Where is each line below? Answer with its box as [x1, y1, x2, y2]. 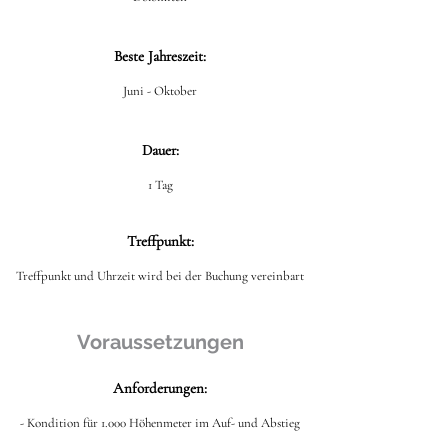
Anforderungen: [113, 379, 207, 397]
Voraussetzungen [76, 330, 244, 354]
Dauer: [141, 141, 179, 159]
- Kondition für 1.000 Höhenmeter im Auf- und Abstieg [20, 415, 300, 431]
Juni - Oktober [123, 83, 197, 99]
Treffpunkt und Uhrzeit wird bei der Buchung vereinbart [16, 268, 304, 284]
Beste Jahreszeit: [114, 47, 206, 65]
